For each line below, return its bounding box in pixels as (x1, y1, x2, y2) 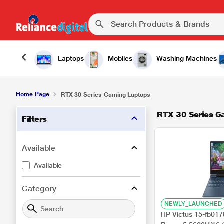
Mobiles (108, 54, 132, 62)
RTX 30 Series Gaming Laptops (60, 91, 150, 98)
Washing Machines (156, 54, 217, 62)
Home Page (16, 91, 49, 98)
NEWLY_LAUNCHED (164, 200, 222, 207)
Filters (22, 114, 47, 124)
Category (22, 184, 57, 193)
